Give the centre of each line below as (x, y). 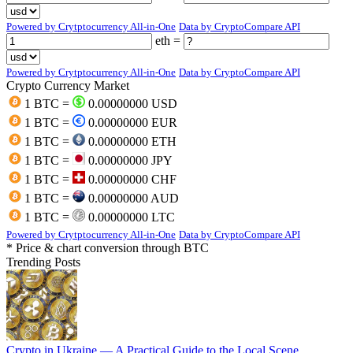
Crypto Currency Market (68, 85)
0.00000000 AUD (132, 198)
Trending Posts (43, 262)
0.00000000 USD (131, 103)
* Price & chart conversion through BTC (108, 247)
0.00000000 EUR (131, 122)
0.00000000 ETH (131, 141)
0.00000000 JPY (129, 160)
